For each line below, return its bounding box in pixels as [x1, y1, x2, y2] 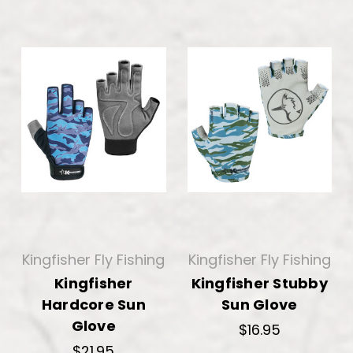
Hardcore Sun [41, 294, 146, 314]
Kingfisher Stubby [191, 273, 328, 293]
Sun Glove [221, 294, 298, 314]
